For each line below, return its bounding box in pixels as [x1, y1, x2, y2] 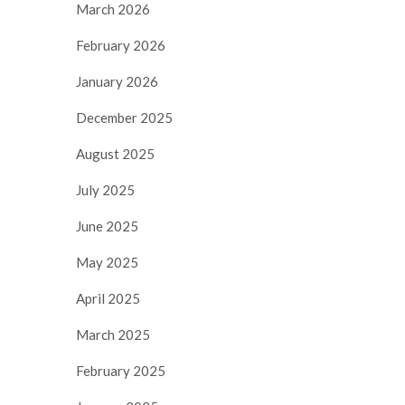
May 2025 [76, 253, 138, 270]
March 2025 [76, 325, 150, 343]
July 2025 [76, 181, 135, 198]
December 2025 [76, 108, 173, 126]
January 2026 [76, 72, 158, 89]
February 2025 [76, 362, 165, 379]
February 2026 [76, 36, 165, 53]
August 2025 [76, 145, 155, 162]
